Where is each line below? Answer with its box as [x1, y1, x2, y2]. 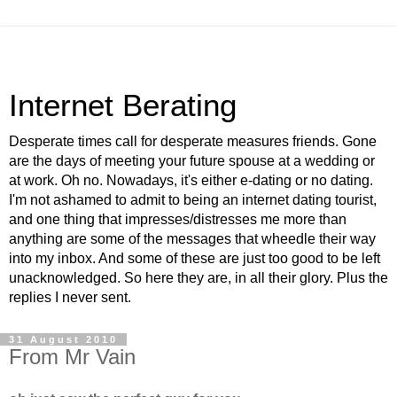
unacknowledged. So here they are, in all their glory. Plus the [9, 270, 388, 285]
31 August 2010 [9, 334, 118, 345]
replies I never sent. [9, 290, 131, 305]
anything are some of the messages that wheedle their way [9, 231, 376, 246]
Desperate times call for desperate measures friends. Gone [9, 134, 377, 149]
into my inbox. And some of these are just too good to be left [9, 251, 380, 266]
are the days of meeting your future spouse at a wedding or [9, 153, 375, 168]
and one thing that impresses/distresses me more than [9, 212, 346, 227]
